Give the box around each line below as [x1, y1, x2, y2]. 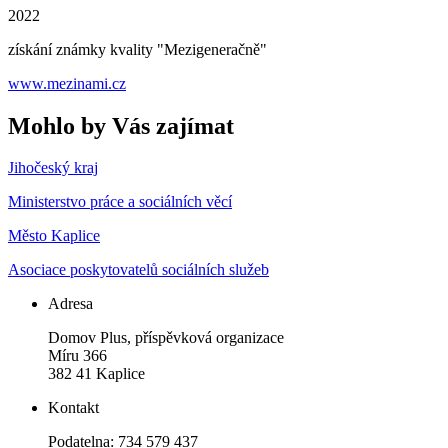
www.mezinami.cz [8, 74, 126, 92]
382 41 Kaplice [48, 365, 145, 383]
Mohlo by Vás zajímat [8, 112, 234, 139]
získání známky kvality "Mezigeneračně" [8, 40, 267, 58]
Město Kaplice [8, 227, 100, 245]
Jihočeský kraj [8, 159, 98, 177]
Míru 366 [48, 347, 107, 365]
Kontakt [48, 399, 99, 417]
